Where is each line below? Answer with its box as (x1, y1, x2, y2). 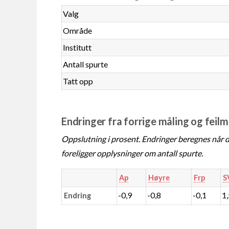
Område (63, 25, 93, 35)
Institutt (63, 42, 92, 52)
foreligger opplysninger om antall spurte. (61, 148, 203, 158)
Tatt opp (63, 76, 94, 86)
